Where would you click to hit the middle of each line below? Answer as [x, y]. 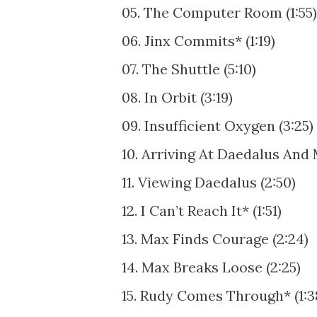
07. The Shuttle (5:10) [189, 69]
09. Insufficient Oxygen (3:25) [218, 125]
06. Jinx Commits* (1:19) [198, 40]
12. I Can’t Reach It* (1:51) [202, 210]
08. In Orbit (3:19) [177, 97]
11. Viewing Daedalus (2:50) [209, 182]
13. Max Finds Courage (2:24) [215, 238]
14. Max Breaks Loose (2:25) [211, 267]
